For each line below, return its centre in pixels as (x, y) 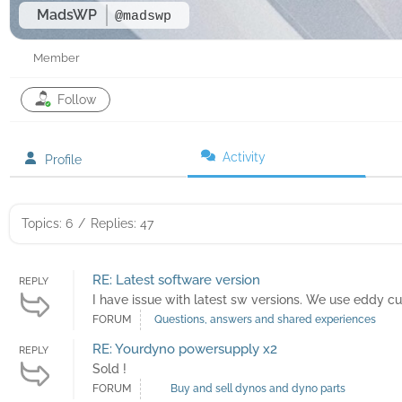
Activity (245, 157)
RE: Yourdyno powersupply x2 (185, 350)
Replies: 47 (122, 224)
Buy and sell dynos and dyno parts (258, 389)
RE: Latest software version (176, 280)
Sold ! (109, 369)
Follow (77, 100)
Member (57, 58)
